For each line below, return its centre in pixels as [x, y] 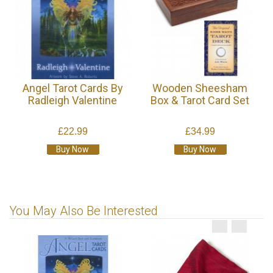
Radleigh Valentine [73, 101]
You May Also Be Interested [83, 211]
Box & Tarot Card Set [200, 101]
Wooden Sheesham [200, 88]
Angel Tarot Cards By [73, 88]
